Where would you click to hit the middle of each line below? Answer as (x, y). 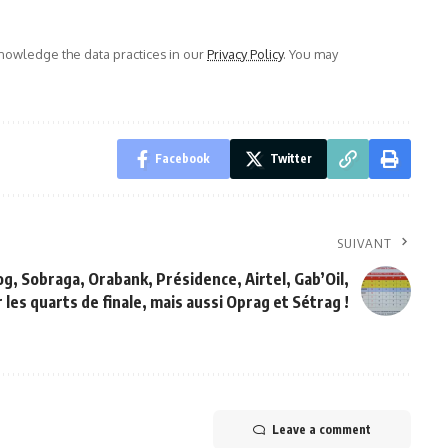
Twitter (290, 159)
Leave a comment (321, 430)
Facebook (182, 159)
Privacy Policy (245, 54)
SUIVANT (364, 243)
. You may (310, 54)
